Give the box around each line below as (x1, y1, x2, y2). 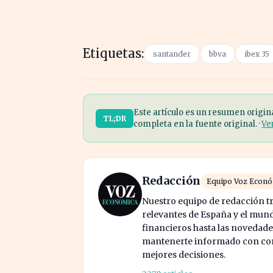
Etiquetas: (83, 46, 144, 61)
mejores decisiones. (142, 249, 225, 260)
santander (153, 49, 191, 58)
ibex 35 (244, 49, 269, 58)
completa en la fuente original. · (133, 119, 261, 129)
